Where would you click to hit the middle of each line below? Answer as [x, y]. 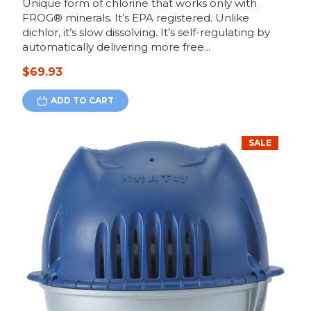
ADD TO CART [82, 101]
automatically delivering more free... [116, 47]
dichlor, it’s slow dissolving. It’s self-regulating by [146, 33]
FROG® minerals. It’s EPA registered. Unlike [135, 18]
